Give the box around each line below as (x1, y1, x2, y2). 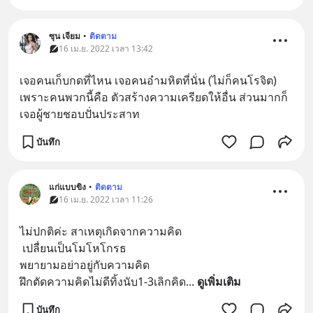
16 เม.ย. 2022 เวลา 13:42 (59, 43, 153, 54)
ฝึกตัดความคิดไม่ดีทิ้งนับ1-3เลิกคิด (20, 274, 186, 289)
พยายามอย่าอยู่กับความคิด (20, 257, 150, 272)
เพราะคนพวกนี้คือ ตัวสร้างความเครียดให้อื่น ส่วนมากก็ (20, 89, 288, 105)
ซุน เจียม (49, 30, 80, 42)
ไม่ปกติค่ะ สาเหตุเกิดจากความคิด (20, 224, 182, 239)
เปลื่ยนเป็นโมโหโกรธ (22, 240, 126, 256)
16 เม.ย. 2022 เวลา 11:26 (59, 194, 153, 205)
